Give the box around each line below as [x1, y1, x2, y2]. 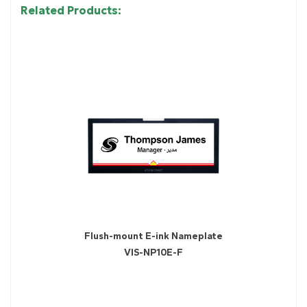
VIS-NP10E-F [124, 246, 183, 258]
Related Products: [21, 3, 121, 17]
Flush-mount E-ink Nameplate [84, 230, 223, 242]
